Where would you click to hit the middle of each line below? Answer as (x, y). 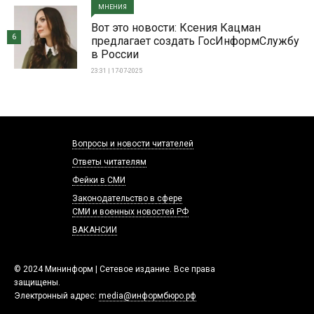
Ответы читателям (109, 162)
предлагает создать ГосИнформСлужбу (195, 41)
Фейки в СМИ (98, 180)
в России (115, 54)
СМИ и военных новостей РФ (130, 211)
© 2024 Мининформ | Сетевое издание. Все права (115, 269)
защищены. (37, 282)
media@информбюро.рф (148, 295)
